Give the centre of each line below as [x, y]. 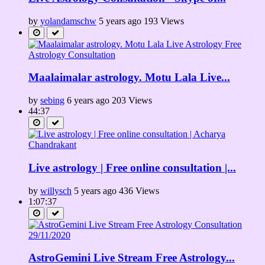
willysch [56, 190]
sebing [52, 101]
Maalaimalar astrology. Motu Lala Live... [129, 77]
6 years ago [88, 101]
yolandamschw [68, 21]
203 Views [132, 101]
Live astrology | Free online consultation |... [132, 167]
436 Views [139, 190]
